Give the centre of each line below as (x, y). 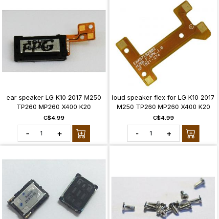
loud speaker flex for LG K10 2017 (163, 97)
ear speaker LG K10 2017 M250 (54, 97)
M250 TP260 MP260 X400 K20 (163, 107)
